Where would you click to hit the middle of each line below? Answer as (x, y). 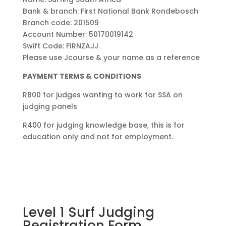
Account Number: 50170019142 (78, 34)
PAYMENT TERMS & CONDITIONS (82, 76)
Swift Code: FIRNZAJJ (60, 46)
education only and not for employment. (98, 136)
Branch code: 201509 (61, 22)
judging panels (50, 106)
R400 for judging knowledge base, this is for (103, 125)
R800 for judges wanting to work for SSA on (102, 95)
